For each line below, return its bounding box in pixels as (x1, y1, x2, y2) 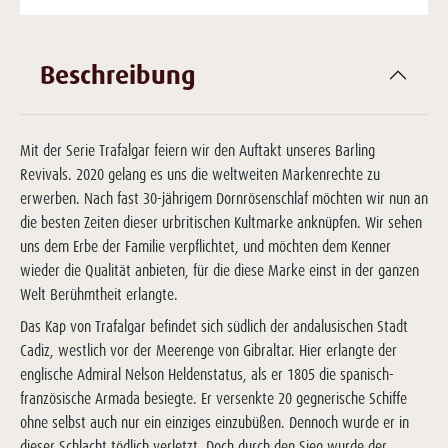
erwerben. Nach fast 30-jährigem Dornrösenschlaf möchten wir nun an (20, 189, 428, 208)
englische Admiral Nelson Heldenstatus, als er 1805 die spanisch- (20, 365, 394, 384)
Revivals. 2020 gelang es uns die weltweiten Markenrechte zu (20, 165, 380, 184)
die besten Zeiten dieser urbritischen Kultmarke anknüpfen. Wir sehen (20, 213, 422, 232)
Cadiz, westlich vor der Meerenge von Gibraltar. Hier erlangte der (20, 341, 397, 360)
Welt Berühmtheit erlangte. (20, 285, 178, 304)
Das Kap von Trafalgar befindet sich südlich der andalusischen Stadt (20, 317, 408, 336)
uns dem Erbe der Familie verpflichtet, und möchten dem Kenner (20, 237, 391, 256)
